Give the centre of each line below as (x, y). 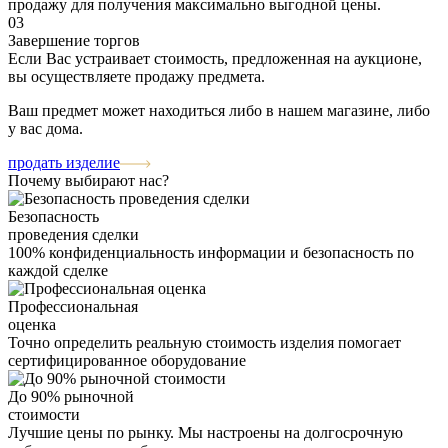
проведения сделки (73, 235)
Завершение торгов (74, 41)
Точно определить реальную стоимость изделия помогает (204, 343)
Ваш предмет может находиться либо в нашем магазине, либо (219, 111)
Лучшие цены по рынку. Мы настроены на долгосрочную (205, 433)
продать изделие (64, 163)
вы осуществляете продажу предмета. (136, 77)
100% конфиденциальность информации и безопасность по (211, 253)
